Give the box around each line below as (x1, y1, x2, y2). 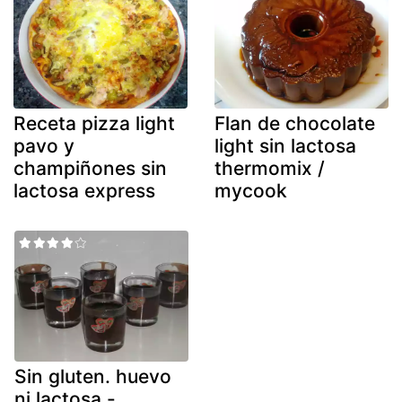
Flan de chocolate (214, 112, 375, 135)
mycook (214, 179, 287, 203)
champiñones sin (13, 157, 167, 180)
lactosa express (13, 179, 155, 203)
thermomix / (214, 157, 325, 180)
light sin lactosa (214, 135, 356, 158)
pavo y (13, 135, 74, 158)
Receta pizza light (13, 112, 175, 135)
